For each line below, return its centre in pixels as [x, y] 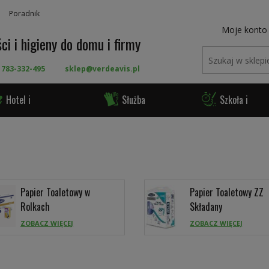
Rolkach [35, 207]
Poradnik [24, 14]
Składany [206, 207]
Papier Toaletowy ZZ [227, 192]
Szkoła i [234, 100]
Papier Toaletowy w [56, 192]
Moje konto [244, 30]
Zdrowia [119, 131]
